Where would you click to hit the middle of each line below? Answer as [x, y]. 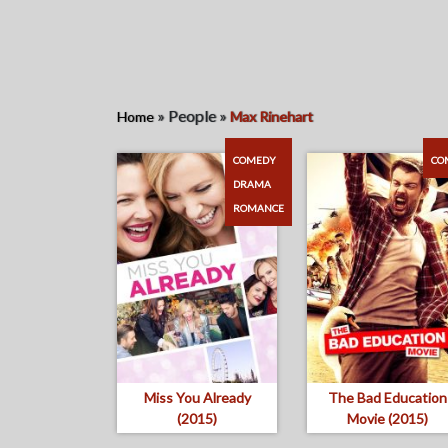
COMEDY [254, 160]
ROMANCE [258, 208]
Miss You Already [197, 397]
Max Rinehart [271, 116]
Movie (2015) [387, 418]
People [192, 115]
